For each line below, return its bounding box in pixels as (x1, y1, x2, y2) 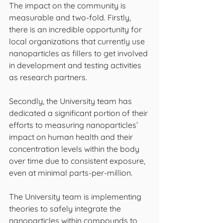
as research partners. (9, 72, 89, 82)
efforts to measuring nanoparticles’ (9, 120, 140, 130)
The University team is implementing (9, 192, 143, 202)
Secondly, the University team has (9, 96, 134, 106)
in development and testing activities (9, 60, 143, 70)
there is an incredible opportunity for (9, 24, 144, 34)
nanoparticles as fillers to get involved (9, 48, 150, 58)
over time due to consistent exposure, (9, 156, 147, 166)
